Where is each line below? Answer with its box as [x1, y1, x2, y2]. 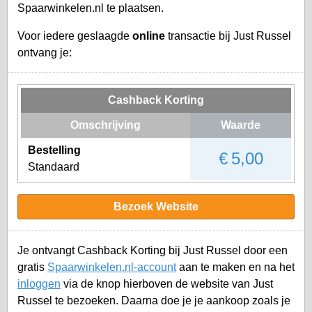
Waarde [221, 118, 260, 131]
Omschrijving [70, 118, 141, 131]
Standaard [28, 160, 79, 173]
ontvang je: [17, 46, 72, 58]
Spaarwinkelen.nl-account [47, 260, 176, 273]
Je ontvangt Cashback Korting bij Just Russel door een [17, 244, 288, 256]
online [132, 29, 165, 42]
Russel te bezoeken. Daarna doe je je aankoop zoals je [17, 294, 290, 306]
